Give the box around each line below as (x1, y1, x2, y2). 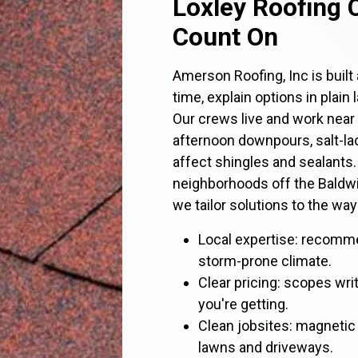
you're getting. (198, 296, 289, 312)
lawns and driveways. (198, 339, 334, 356)
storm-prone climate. (198, 253, 332, 269)
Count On (173, 22, 279, 52)
